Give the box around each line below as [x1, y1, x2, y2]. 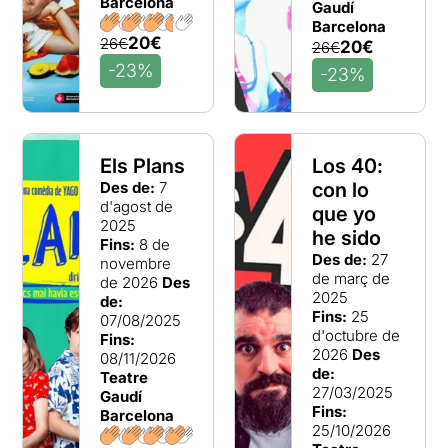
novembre [100, 254, 172, 273]
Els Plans [100, 154, 186, 178]
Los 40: [311, 154, 383, 178]
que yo [311, 202, 376, 226]
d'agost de [100, 197, 174, 216]
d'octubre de [311, 326, 400, 345]
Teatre [100, 368, 149, 387]
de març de [311, 269, 390, 288]
